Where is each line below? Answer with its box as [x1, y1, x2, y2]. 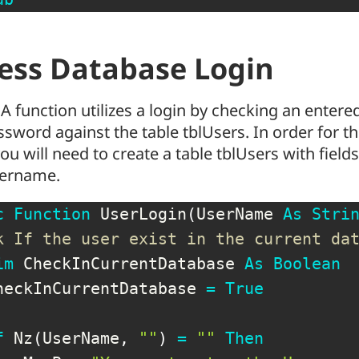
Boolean [273, 253, 341, 273]
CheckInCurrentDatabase [14, 253, 244, 273]
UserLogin [91, 204, 187, 224]
